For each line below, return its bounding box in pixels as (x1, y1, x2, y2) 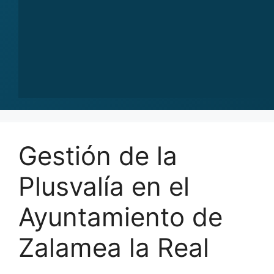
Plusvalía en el (18, 171, 190, 202)
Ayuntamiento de (18, 201, 223, 232)
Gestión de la (18, 140, 177, 171)
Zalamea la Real (18, 232, 209, 263)
